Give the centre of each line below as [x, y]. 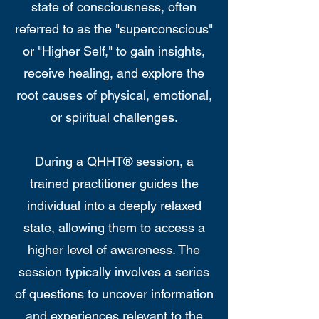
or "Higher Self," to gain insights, [114, 51]
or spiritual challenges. [114, 117]
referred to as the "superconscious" [114, 29]
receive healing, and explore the [114, 73]
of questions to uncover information [114, 294]
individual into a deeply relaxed [114, 205]
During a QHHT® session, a [114, 161]
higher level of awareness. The [114, 250]
